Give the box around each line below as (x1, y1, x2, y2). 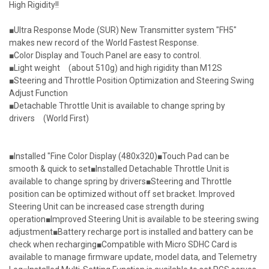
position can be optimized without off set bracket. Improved (9, 189, 235, 199)
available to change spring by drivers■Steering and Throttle (9, 177, 232, 186)
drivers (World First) (9, 113, 89, 123)
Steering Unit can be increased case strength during (9, 202, 204, 211)
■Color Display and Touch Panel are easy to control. (9, 50, 201, 60)
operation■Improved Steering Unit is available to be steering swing (9, 214, 259, 224)
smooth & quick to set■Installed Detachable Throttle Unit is (9, 164, 229, 174)
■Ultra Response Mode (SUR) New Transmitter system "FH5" (9, 25, 237, 35)
